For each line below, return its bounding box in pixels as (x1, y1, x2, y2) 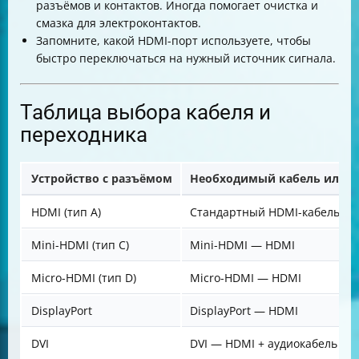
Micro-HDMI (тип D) (31, 270, 136, 285)
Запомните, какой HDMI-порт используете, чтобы (36, 33, 311, 48)
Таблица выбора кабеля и (20, 100, 271, 124)
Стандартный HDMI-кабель (190, 204, 340, 220)
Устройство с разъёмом (31, 171, 172, 186)
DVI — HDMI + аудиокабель (190, 336, 337, 351)
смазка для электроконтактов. (36, 15, 201, 30)
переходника (20, 123, 147, 147)
